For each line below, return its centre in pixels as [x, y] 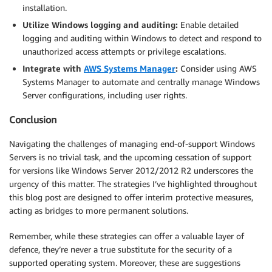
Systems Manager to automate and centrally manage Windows [141, 81]
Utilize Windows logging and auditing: [100, 24]
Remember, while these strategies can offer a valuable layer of [127, 236]
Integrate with [53, 68]
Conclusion [33, 119]
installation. [45, 7]
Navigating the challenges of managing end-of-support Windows [132, 144]
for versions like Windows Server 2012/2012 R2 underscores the [131, 171]
